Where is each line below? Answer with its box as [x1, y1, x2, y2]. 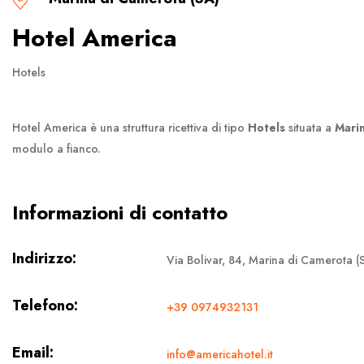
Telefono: [12, 294, 78, 316]
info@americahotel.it [167, 345, 273, 362]
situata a [285, 119, 335, 136]
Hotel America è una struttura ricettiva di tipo [12, 119, 248, 136]
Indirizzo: [12, 247, 76, 269]
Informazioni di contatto [12, 197, 227, 227]
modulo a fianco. [12, 140, 101, 157]
